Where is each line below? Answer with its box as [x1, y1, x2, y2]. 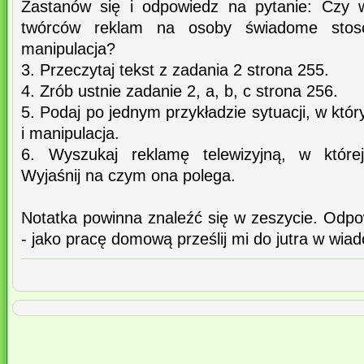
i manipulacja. [21, 124, 119, 143]
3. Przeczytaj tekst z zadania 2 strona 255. [21, 61, 329, 80]
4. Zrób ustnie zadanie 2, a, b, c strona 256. [21, 82, 338, 101]
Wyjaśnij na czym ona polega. [21, 167, 236, 185]
